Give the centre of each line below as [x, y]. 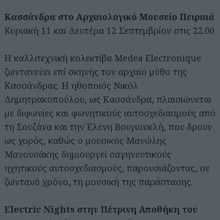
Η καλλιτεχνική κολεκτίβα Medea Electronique [103, 58]
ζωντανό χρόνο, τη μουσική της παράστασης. [99, 181]
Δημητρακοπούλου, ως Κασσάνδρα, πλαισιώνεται [108, 99]
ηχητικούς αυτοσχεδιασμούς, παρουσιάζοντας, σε [107, 168]
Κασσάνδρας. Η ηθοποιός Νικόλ [71, 85]
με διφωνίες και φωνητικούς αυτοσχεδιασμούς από [110, 113]
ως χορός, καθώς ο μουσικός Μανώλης [85, 140]
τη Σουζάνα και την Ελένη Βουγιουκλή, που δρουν [108, 126]
